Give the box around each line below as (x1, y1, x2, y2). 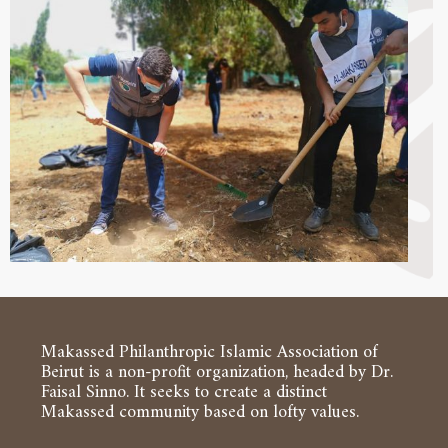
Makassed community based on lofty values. (41, 397, 359, 429)
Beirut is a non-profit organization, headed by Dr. (41, 357, 393, 389)
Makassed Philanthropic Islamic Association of (41, 337, 378, 369)
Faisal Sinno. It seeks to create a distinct (41, 377, 327, 409)
